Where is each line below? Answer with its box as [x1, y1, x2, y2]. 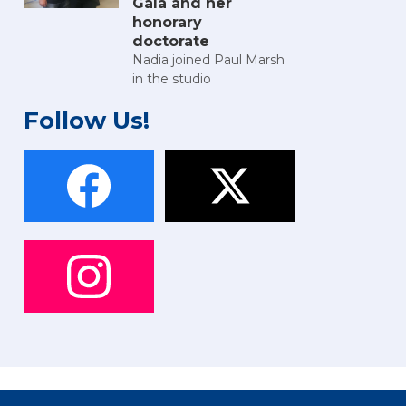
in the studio [132, 71, 211, 88]
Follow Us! [24, 106, 150, 136]
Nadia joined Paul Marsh [132, 52, 285, 69]
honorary [132, 14, 202, 32]
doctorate [132, 33, 209, 51]
